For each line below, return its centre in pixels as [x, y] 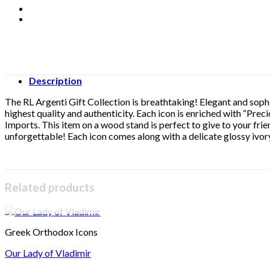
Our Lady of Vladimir [48, 253]
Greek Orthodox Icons [51, 232]
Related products [50, 188]
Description [55, 80]
